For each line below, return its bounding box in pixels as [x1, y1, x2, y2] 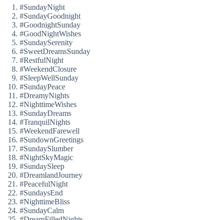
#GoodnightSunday [20, 21, 81, 29]
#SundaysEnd [20, 189, 63, 197]
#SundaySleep [20, 162, 64, 171]
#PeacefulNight [20, 180, 68, 189]
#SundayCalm [20, 206, 64, 215]
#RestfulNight [20, 56, 63, 65]
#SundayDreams [20, 109, 71, 118]
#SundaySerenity [20, 38, 73, 47]
